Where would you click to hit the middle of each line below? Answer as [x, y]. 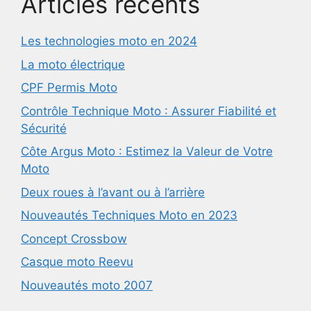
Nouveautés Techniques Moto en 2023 [129, 215]
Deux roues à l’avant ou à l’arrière [113, 192]
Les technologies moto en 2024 [109, 41]
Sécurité [44, 128]
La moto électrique [73, 64]
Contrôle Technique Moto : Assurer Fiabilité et [149, 111]
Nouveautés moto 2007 [87, 285]
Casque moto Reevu [77, 262]
